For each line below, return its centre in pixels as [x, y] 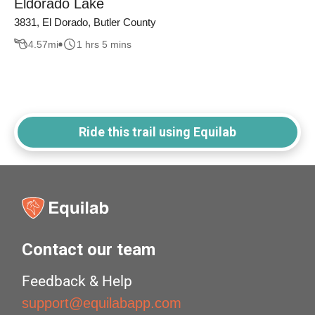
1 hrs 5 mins [104, 44]
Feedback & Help [77, 282]
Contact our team [89, 250]
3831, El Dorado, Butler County [85, 22]
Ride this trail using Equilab [157, 132]
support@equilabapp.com [102, 303]
